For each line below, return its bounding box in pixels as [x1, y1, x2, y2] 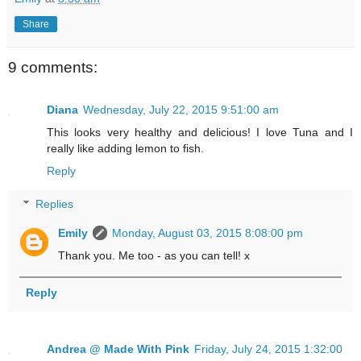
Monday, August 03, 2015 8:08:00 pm [112, 226, 304, 240]
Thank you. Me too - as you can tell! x [58, 249, 251, 263]
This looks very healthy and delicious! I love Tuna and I [47, 125, 353, 139]
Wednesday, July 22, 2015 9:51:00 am [83, 102, 279, 116]
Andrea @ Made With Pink [47, 342, 189, 355]
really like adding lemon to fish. [47, 141, 204, 155]
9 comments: [8, 59, 98, 77]
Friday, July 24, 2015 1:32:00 [194, 342, 342, 355]
